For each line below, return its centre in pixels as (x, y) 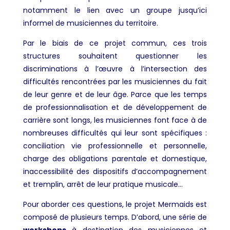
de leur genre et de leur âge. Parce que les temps (115, 94)
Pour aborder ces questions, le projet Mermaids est (115, 204)
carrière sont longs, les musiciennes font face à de (115, 120)
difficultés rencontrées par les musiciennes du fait (115, 81)
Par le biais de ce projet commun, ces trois (115, 43)
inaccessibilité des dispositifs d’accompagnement (115, 171)
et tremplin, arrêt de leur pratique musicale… (103, 184)
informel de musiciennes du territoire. (90, 23)
